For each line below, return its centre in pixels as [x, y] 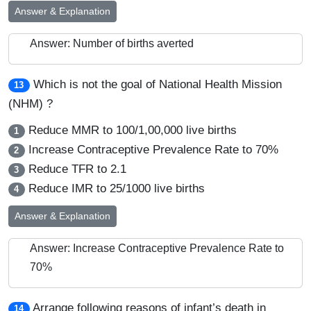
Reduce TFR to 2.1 [75, 169]
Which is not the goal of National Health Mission [157, 84]
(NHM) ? [31, 104]
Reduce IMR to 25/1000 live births [115, 188]
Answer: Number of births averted [112, 43]
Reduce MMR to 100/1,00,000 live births [131, 130]
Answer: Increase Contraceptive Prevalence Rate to [157, 248]
